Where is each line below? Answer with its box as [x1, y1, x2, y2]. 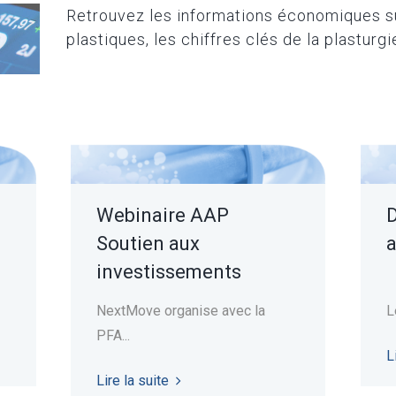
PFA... [95, 326, 130, 344]
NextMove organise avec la [95, 301, 265, 319]
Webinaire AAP [95, 203, 229, 226]
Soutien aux [95, 232, 200, 255]
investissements [95, 260, 241, 283]
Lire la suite [95, 371, 169, 389]
